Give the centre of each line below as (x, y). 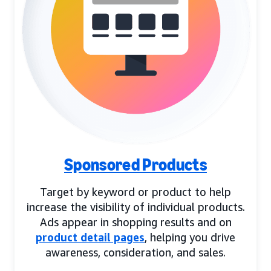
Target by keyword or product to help (135, 191)
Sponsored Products (135, 165)
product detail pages (90, 237)
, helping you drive (190, 237)
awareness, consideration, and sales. (135, 252)
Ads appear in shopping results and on (135, 222)
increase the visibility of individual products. (135, 207)
